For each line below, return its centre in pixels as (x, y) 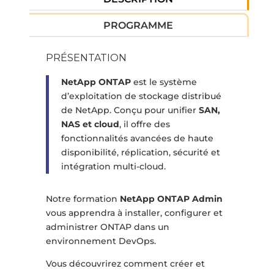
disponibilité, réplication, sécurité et (140, 153)
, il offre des (144, 124)
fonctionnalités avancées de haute (137, 139)
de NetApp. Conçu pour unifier (130, 110)
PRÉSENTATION (86, 58)
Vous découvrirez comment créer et (125, 264)
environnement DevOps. (101, 241)
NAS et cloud (90, 124)
